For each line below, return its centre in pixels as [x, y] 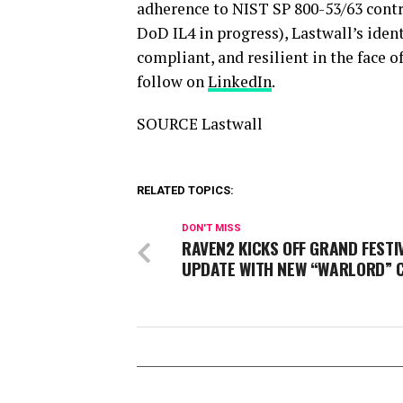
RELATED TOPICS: [185, 190]
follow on [172, 81]
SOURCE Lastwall [200, 124]
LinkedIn [240, 81]
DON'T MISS [211, 228]
